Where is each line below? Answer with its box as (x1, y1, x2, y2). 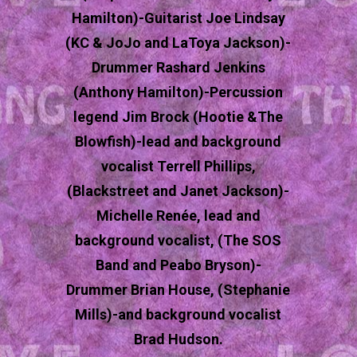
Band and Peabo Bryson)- (95, 257, 261, 274)
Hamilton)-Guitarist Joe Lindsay (71, 10, 285, 27)
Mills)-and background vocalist (75, 306, 282, 324)
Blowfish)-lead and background (75, 133, 282, 151)
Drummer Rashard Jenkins (91, 59, 265, 76)
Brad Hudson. (133, 331, 223, 348)
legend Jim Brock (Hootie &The (73, 108, 284, 126)
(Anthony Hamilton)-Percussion (73, 84, 284, 101)
